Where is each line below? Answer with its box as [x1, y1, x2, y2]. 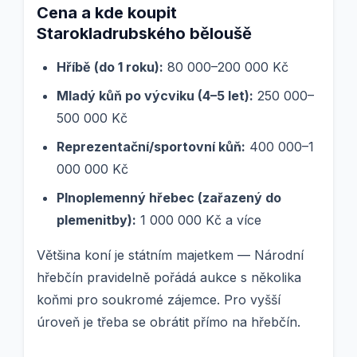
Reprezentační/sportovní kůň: [57, 139, 245, 155]
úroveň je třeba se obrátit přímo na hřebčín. [37, 314, 300, 331]
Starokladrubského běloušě [37, 24, 252, 44]
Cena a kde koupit [37, 3, 177, 23]
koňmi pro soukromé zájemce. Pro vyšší [37, 292, 280, 308]
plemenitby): [57, 212, 136, 229]
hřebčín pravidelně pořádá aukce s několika [37, 269, 301, 286]
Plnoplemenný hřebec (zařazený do [57, 190, 281, 206]
